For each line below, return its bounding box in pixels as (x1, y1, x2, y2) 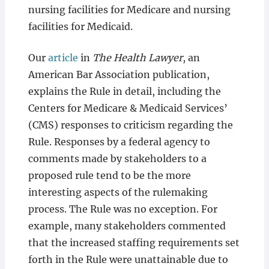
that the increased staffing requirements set (28, 237, 240, 249)
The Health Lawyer (92, 52, 183, 64)
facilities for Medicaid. (28, 20, 133, 32)
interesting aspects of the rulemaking (28, 186, 208, 198)
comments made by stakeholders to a (28, 153, 207, 165)
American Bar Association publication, (28, 68, 210, 80)
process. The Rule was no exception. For (28, 203, 217, 215)
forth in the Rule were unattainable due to (28, 253, 228, 265)
